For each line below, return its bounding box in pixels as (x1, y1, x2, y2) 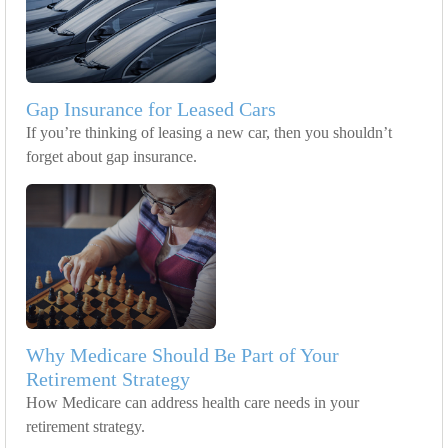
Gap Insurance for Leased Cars (26, 98, 276, 121)
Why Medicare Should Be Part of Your (26, 344, 339, 367)
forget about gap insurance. (26, 148, 197, 166)
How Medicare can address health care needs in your (26, 394, 359, 412)
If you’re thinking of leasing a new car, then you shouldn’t (26, 124, 392, 142)
